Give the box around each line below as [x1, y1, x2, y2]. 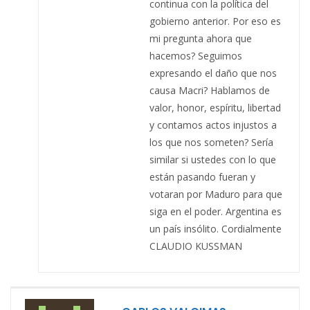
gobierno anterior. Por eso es [149, 14, 281, 28]
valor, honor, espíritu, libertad [149, 100, 281, 114]
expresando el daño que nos [149, 66, 277, 80]
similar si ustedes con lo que [149, 152, 276, 166]
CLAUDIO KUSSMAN [149, 239, 242, 253]
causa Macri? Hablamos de [149, 83, 270, 97]
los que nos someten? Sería [149, 135, 273, 149]
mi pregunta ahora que [149, 31, 252, 45]
